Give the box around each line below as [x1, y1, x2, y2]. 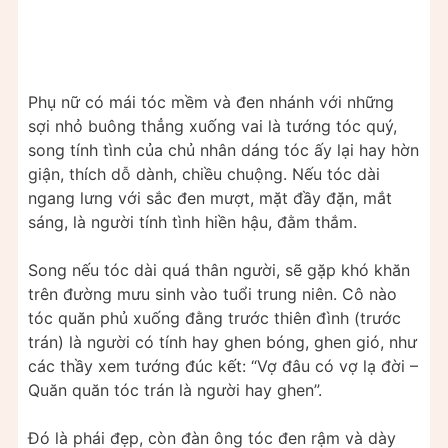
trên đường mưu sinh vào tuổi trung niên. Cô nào [28, 283, 397, 304]
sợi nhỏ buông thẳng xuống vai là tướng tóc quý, [28, 115, 397, 136]
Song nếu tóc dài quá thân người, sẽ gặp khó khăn [28, 259, 410, 280]
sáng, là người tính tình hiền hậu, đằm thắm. [28, 211, 357, 232]
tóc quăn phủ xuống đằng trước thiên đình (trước [28, 307, 401, 328]
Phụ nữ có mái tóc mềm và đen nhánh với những [28, 91, 394, 112]
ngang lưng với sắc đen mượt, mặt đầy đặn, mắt [28, 187, 392, 208]
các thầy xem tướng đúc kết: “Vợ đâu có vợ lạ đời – [28, 355, 418, 376]
